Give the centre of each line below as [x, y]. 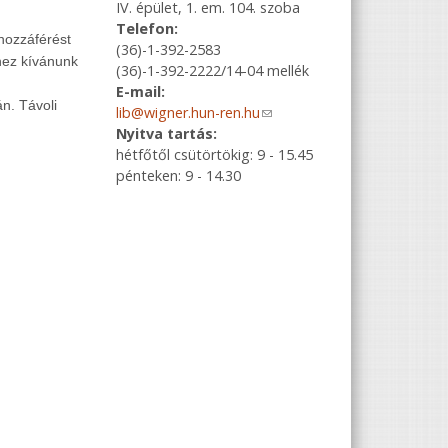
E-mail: [140, 91]
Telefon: [147, 28]
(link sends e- [303, 112]
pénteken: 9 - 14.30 [178, 175]
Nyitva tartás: [166, 133]
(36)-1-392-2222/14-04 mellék [212, 70]
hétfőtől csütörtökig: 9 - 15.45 [214, 154]
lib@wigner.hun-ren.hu [188, 112]
